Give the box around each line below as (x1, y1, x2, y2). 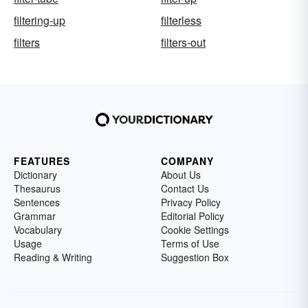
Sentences (14, 195, 60, 209)
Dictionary (14, 167, 57, 181)
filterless (161, 12, 201, 28)
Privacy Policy (161, 195, 221, 209)
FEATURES (14, 153, 70, 168)
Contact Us (161, 181, 209, 195)
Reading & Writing (14, 250, 92, 264)
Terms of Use (161, 236, 219, 250)
